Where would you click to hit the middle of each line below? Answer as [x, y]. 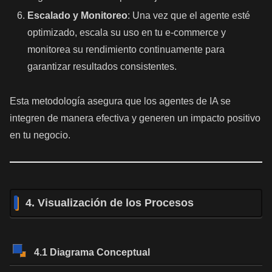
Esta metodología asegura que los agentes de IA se [120, 101]
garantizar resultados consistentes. [102, 66]
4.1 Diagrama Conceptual [92, 252]
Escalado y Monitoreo [78, 15]
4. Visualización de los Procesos [110, 203]
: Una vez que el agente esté [189, 15]
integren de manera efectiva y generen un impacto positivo [135, 118]
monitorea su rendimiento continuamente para [126, 49]
